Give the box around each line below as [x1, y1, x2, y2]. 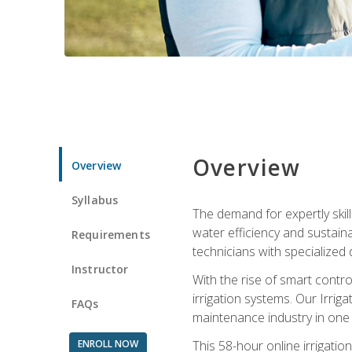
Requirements [71, 226, 150, 242]
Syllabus [71, 192, 119, 207]
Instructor [71, 261, 129, 277]
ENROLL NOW [77, 336, 138, 350]
